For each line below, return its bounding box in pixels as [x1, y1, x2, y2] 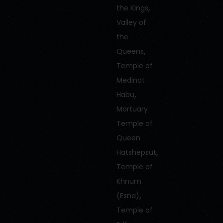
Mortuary [116, 104, 148, 114]
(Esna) [116, 191, 139, 201]
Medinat [116, 75, 145, 85]
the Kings [116, 3, 148, 13]
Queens [116, 46, 144, 56]
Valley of [116, 17, 146, 27]
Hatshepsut [116, 147, 156, 157]
